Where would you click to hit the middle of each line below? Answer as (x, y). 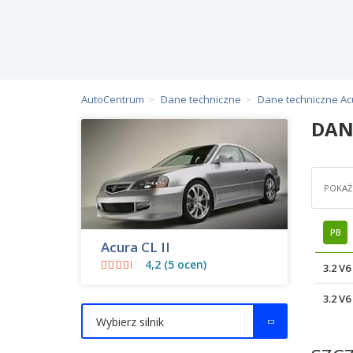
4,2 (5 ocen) (175, 264)
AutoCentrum (113, 99)
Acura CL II (136, 247)
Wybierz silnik (130, 322)
